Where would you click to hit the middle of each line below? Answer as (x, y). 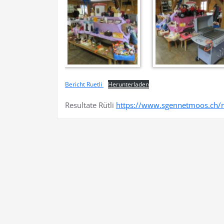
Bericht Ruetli (84, 84)
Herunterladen (128, 84)
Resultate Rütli (90, 105)
